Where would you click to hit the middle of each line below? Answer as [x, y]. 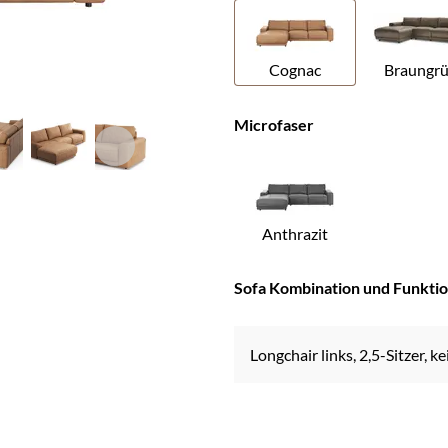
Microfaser [274, 124]
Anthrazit [295, 233]
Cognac [295, 69]
